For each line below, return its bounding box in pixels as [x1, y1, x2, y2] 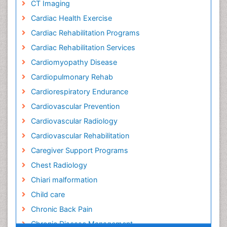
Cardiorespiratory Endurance [30, 87, 128, 96]
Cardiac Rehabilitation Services [30, 43, 135, 52]
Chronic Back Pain [30, 205, 92, 213]
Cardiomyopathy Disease [30, 58, 117, 66]
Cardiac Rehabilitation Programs [30, 28, 140, 37]
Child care [30, 190, 65, 199]
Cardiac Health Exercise [30, 14, 112, 22]
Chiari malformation [30, 175, 97, 184]
